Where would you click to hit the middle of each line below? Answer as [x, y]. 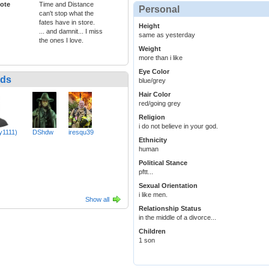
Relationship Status [170, 209]
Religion [152, 117]
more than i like [161, 58]
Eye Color [154, 72]
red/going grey [160, 104]
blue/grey [152, 81]
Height [149, 26]
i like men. [153, 195]
